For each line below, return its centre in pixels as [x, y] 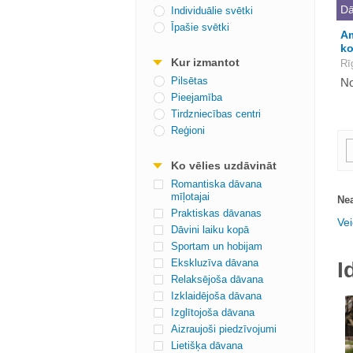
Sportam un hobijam [217, 246]
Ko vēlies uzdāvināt [224, 165]
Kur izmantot [205, 62]
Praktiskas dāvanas [216, 213]
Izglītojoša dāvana [213, 312]
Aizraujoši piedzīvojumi [224, 329]
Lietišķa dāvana [207, 346]
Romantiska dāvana [216, 184]
